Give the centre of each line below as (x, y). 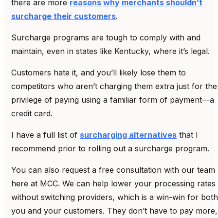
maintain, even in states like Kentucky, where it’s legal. (112, 51)
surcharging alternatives (128, 135)
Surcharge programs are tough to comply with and (106, 37)
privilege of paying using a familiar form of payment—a (113, 100)
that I (187, 135)
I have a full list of (45, 135)
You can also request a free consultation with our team (113, 170)
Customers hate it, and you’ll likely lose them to (99, 72)
